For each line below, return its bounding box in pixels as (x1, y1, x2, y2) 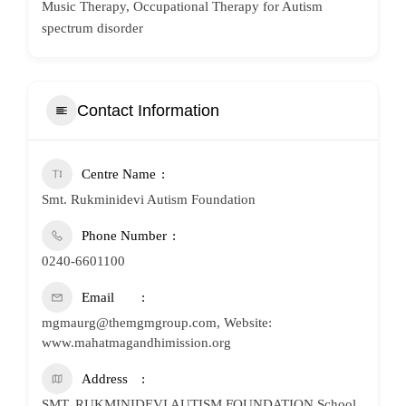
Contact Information (77, 101, 219, 120)
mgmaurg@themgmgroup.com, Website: (42, 315, 272, 330)
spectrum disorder (42, 21, 143, 35)
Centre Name (82, 167, 156, 181)
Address (82, 372, 128, 386)
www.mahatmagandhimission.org (42, 335, 231, 350)
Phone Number (82, 228, 167, 243)
